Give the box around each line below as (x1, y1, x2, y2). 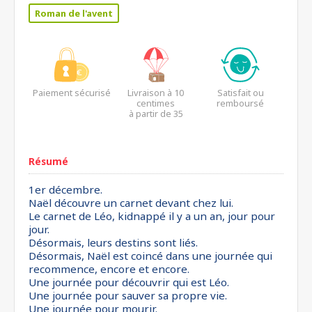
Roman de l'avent (35, 7, 113, 19)
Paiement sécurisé (32, 86, 111, 99)
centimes (136, 97, 175, 109)
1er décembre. (29, 182, 102, 196)
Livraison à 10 (127, 86, 185, 99)
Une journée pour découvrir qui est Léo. (29, 275, 229, 289)
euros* (141, 118, 171, 130)
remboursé (217, 97, 265, 109)
